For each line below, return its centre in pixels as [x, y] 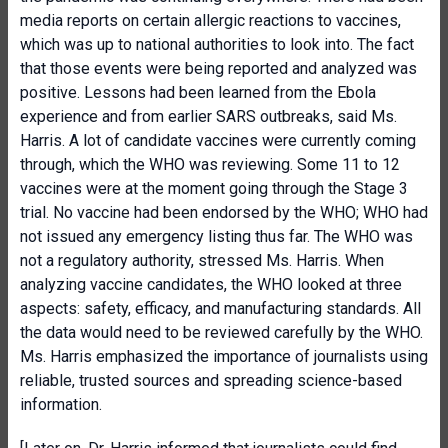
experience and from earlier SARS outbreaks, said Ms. [208, 116]
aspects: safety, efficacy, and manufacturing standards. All [220, 308]
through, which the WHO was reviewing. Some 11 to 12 [210, 164]
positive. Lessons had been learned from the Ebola [198, 92]
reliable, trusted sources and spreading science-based [211, 380]
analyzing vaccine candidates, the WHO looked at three [211, 284]
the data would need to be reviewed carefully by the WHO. [221, 332]
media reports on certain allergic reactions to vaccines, [210, 20]
